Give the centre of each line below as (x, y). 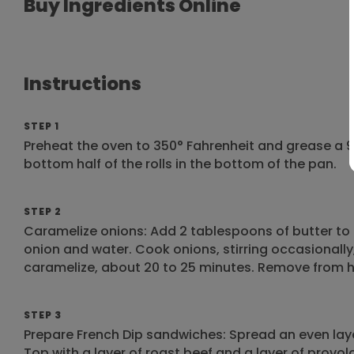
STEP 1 (41, 126)
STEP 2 (43, 211)
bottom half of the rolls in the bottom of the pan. (180, 164)
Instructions (83, 84)
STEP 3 (43, 315)
